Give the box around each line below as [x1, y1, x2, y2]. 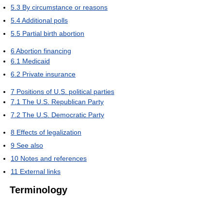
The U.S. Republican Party [22, 98, 104, 106]
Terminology [10, 185, 67, 195]
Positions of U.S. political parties [16, 88, 114, 95]
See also [16, 141, 43, 149]
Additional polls [22, 16, 68, 24]
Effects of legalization [16, 128, 81, 136]
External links [20, 168, 61, 175]
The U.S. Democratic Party [22, 111, 104, 119]
